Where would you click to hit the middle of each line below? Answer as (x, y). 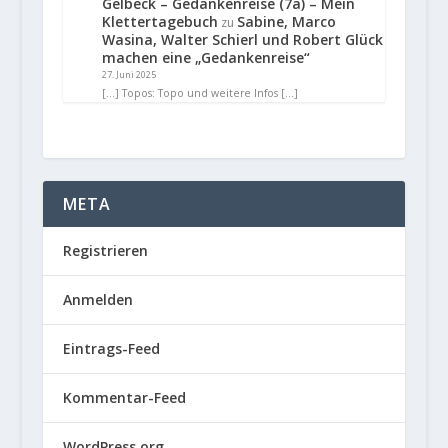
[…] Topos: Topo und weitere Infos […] (199, 93)
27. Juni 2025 (128, 74)
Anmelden (97, 300)
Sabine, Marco (286, 21)
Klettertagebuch (159, 21)
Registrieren (105, 251)
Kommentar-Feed (124, 398)
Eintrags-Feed (111, 349)
